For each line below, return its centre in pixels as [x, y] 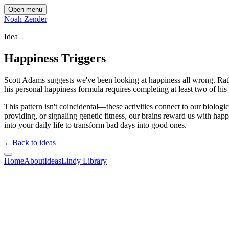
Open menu [25, 9]
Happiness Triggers [55, 58]
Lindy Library [84, 161]
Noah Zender [26, 19]
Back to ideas [34, 142]
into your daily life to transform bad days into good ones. [95, 125]
